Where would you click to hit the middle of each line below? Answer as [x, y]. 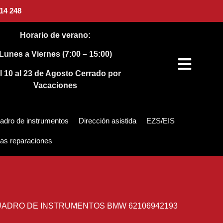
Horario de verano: [56, 35]
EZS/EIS [161, 121]
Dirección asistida [108, 121]
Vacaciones [56, 85]
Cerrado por [98, 73]
